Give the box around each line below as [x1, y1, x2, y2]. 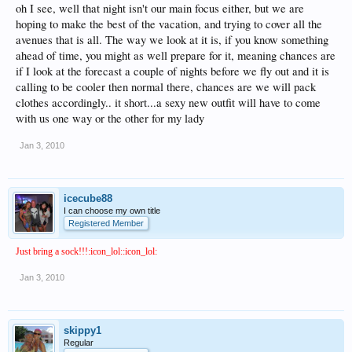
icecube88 [64, 192, 112, 204]
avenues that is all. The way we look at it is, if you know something [16, 31, 328, 47]
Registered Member [68, 218, 144, 228]
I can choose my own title [64, 205, 160, 215]
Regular [64, 337, 93, 347]
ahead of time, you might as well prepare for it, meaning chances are [16, 47, 335, 63]
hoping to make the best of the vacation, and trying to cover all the [16, 16, 322, 31]
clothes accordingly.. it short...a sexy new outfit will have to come [16, 94, 321, 110]
